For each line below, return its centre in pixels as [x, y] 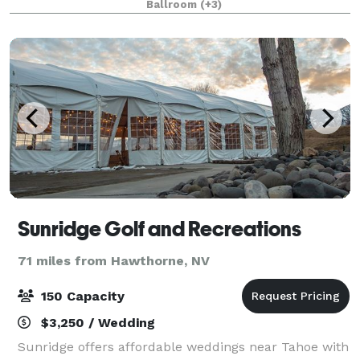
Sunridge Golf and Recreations [160, 229]
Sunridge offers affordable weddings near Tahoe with [183, 346]
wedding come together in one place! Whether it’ [169, 18]
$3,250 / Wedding [96, 322]
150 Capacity [81, 296]
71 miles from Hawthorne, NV [114, 260]
